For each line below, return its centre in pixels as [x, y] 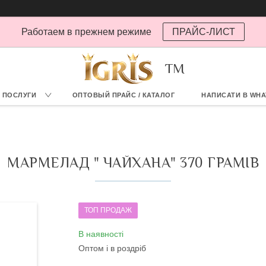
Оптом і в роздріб [112, 248]
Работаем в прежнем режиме [88, 32]
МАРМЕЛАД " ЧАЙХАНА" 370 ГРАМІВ [133, 162]
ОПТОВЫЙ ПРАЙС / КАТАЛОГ [123, 95]
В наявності [101, 234]
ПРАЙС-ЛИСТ [204, 32]
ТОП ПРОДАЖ [108, 210]
